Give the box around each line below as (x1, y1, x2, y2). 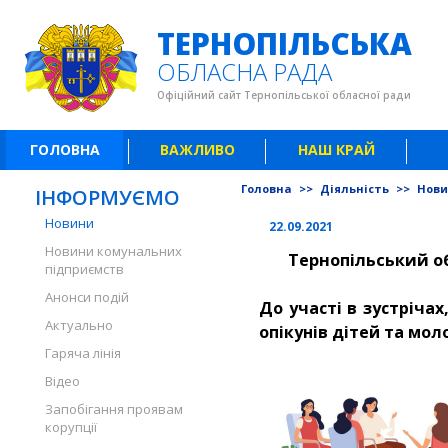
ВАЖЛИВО (160, 140, 235, 159)
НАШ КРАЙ (298, 140, 375, 159)
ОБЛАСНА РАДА (157, 55, 333, 88)
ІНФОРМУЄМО (35, 184, 180, 211)
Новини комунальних (45, 242, 182, 260)
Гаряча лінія (45, 344, 121, 362)
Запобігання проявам (45, 400, 183, 418)
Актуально (45, 316, 113, 334)
